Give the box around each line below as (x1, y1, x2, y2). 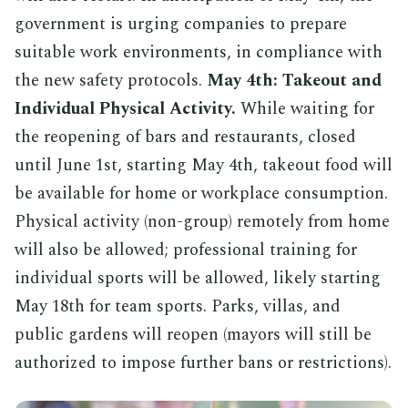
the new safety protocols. (15, 66, 207, 94)
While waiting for (236, 95, 374, 122)
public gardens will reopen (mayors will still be (15, 321, 372, 348)
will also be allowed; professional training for (15, 236, 357, 263)
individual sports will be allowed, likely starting (15, 264, 381, 291)
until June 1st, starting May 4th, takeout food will (15, 151, 393, 178)
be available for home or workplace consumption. (15, 179, 388, 207)
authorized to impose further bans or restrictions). (15, 349, 392, 376)
